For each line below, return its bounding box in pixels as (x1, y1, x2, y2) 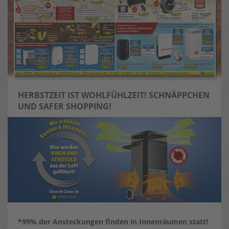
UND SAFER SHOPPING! (18, 101, 111, 112)
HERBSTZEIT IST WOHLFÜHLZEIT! (18, 89, 149, 101)
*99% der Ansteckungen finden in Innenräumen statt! (18, 217, 208, 227)
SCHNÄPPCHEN (149, 89, 210, 101)
